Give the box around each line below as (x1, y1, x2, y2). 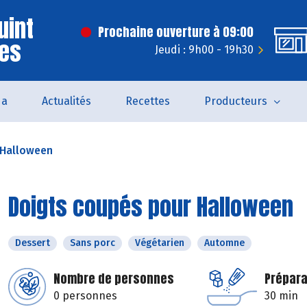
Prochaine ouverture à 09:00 (98, 23, 254, 41)
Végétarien (135, 237, 184, 249)
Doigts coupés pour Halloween (8, 189, 293, 224)
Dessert (15, 237, 50, 249)
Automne (204, 237, 245, 249)
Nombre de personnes (53, 269, 174, 288)
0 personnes (53, 289, 117, 302)
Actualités (41, 95, 91, 108)
